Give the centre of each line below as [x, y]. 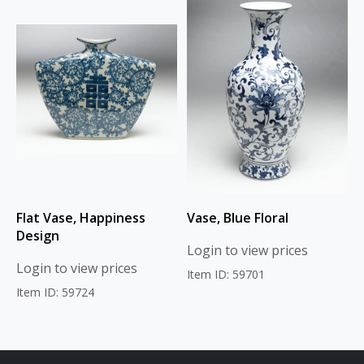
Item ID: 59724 [55, 292]
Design [38, 236]
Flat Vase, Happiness [81, 218]
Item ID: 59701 [226, 275]
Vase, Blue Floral [238, 218]
